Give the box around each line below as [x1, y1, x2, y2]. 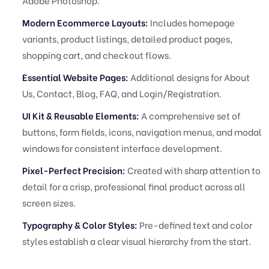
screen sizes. [22, 196, 76, 209]
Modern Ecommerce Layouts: [22, 16, 148, 29]
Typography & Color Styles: [22, 218, 138, 231]
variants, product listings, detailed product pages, [22, 32, 232, 45]
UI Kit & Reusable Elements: [22, 109, 139, 122]
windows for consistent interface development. [22, 141, 222, 154]
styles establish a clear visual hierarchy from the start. [22, 234, 251, 247]
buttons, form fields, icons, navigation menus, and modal [22, 125, 262, 138]
